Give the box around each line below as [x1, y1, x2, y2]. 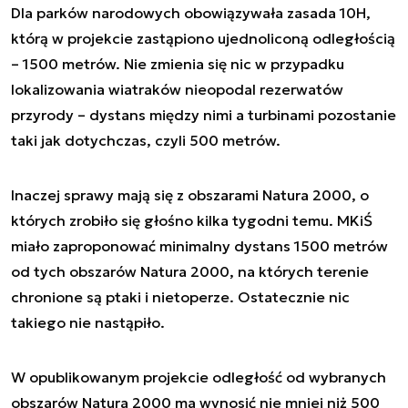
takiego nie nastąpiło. [11, 312, 165, 331]
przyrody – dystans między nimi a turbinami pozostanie [11, 105, 396, 124]
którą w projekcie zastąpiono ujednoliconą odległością [11, 28, 395, 47]
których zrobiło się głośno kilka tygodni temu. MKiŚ [11, 210, 372, 229]
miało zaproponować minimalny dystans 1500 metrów [11, 236, 388, 255]
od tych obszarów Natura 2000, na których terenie [11, 261, 369, 280]
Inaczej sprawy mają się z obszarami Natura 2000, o [11, 185, 369, 204]
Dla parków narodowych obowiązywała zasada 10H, [11, 3, 371, 22]
